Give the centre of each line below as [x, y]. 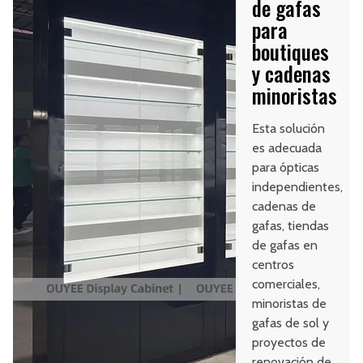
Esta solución [289, 129]
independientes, [298, 187]
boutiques [291, 52]
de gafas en [285, 246]
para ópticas [286, 168]
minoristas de [290, 304]
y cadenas [292, 74]
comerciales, [286, 284]
